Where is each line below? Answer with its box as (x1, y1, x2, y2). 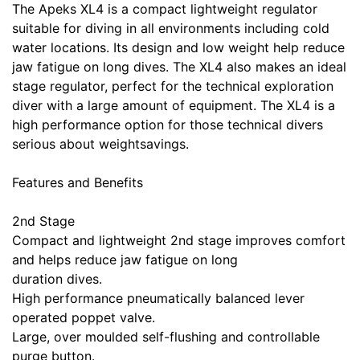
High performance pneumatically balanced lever (12, 290, 305, 307)
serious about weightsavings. (12, 136, 189, 153)
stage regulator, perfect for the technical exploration (12, 78, 333, 95)
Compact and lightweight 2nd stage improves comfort (12, 232, 346, 249)
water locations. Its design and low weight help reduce (12, 39, 345, 56)
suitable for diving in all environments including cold (12, 20, 329, 37)
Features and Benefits (12, 174, 143, 191)
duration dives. (12, 271, 102, 288)
